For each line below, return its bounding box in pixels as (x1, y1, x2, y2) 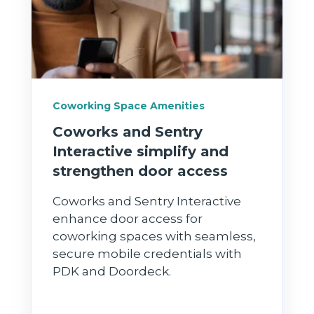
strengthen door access (53, 162, 228, 179)
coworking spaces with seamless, (53, 228, 256, 243)
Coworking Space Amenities (53, 99, 205, 112)
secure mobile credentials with (53, 246, 242, 261)
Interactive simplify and (53, 142, 228, 160)
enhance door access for (53, 211, 203, 226)
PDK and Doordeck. (53, 264, 171, 278)
